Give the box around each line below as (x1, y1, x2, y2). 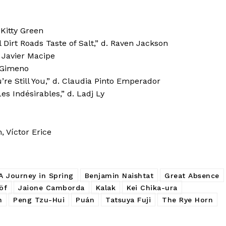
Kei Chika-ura (127, 183, 178, 192)
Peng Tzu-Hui (13, 195, 65, 204)
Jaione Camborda (18, 183, 85, 192)
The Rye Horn (162, 195, 213, 204)
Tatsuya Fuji (105, 195, 151, 204)
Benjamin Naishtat (84, 171, 153, 180)
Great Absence (164, 171, 219, 180)
